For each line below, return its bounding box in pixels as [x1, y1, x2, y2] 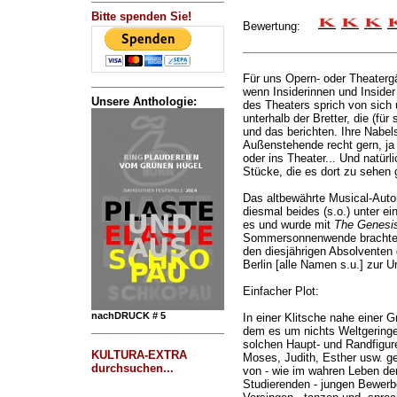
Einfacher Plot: [242, 284, 319, 299]
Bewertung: [242, 19, 318, 33]
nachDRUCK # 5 [90, 310, 166, 321]
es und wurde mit [242, 218, 334, 232]
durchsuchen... [90, 362, 174, 375]
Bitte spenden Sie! [90, 10, 191, 23]
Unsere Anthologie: [90, 95, 197, 108]
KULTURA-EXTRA [90, 348, 187, 362]
